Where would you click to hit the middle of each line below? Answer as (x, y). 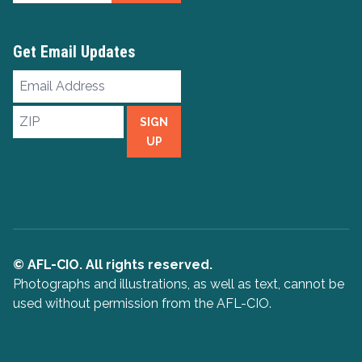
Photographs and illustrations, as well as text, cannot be (179, 284)
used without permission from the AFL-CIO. (142, 303)
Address (41, 99)
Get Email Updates (74, 51)
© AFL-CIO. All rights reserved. (113, 264)
